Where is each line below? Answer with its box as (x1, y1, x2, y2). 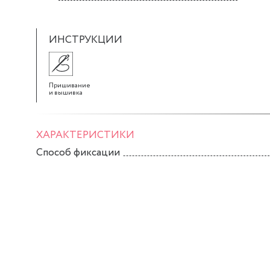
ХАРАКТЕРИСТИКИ (36, 128, 134, 143)
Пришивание (49, 81, 90, 91)
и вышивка (49, 88, 83, 98)
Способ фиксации (36, 145, 120, 161)
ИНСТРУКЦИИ (49, 33, 122, 48)
